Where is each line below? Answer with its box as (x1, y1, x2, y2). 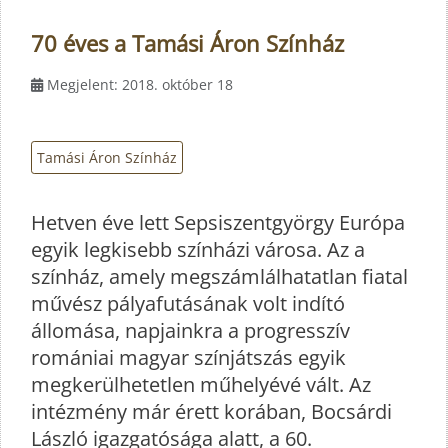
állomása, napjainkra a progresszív (31, 316, 350, 344)
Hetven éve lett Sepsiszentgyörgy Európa (31, 208, 405, 236)
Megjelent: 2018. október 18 (47, 75, 233, 95)
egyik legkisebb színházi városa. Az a (31, 235, 365, 263)
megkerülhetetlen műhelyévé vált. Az (31, 370, 371, 398)
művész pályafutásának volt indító (31, 289, 345, 317)
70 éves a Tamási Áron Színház (31, 28, 344, 59)
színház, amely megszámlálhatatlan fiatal (31, 262, 408, 290)
